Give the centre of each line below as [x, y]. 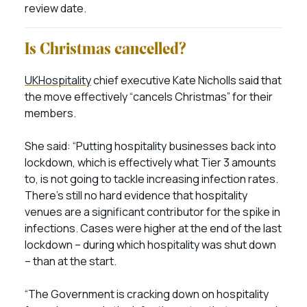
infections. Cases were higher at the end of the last [153, 228]
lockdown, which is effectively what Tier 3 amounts [150, 162]
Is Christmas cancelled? [106, 50]
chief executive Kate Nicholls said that [186, 80]
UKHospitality [58, 80]
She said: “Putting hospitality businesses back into [150, 146]
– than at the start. [72, 261]
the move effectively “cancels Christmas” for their [149, 97]
